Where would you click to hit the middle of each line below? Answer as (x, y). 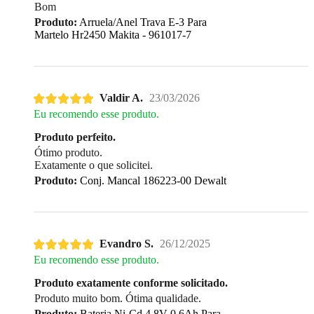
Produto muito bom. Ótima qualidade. (118, 299)
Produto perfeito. (75, 137)
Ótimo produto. (68, 153)
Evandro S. (127, 244)
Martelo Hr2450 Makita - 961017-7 (113, 34)
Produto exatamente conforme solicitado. (131, 283)
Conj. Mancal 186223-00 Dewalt (152, 181)
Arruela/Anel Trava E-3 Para (142, 22)
